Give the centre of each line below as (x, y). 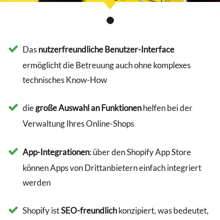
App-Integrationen (56, 152)
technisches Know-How (65, 80)
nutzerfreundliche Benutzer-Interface (107, 50)
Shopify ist (42, 210)
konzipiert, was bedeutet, (163, 210)
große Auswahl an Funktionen (89, 108)
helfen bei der (167, 108)
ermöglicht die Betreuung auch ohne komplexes (107, 65)
